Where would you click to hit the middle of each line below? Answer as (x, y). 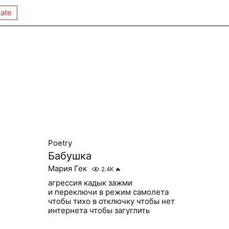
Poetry (60, 143)
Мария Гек (67, 168)
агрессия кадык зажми (90, 183)
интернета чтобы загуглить (99, 210)
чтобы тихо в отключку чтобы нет (111, 201)
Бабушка (70, 156)
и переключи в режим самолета (108, 192)
